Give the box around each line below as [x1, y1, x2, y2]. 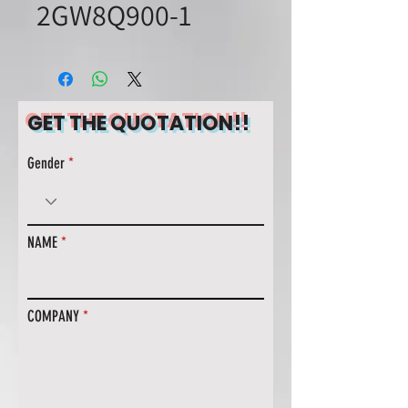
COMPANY [27, 307, 79, 325]
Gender [27, 154, 65, 172]
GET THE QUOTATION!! [27, 109, 250, 138]
